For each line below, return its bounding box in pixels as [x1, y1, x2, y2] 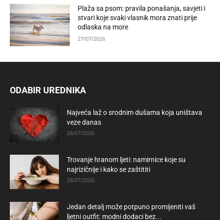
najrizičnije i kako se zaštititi [67, 165, 150, 173]
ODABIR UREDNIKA [10, 84, 86, 95]
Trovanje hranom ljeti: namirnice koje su [67, 155, 186, 164]
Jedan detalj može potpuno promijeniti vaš [67, 202, 195, 211]
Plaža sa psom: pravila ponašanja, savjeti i [78, 4, 206, 13]
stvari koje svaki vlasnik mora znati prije [78, 14, 197, 22]
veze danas [67, 118, 101, 126]
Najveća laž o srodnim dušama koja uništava [67, 108, 202, 116]
